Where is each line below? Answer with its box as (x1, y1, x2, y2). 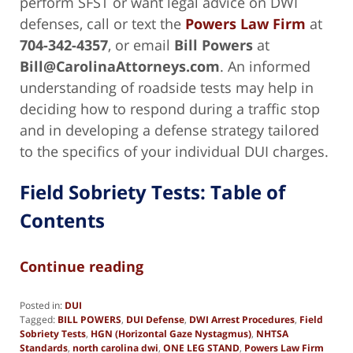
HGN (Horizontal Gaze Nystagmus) (91, 326, 251, 340)
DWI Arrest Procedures (189, 312, 295, 326)
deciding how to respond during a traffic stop (20, 98, 320, 118)
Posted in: (20, 298, 62, 312)
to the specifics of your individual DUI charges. (20, 141, 329, 161)
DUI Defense (126, 312, 184, 326)
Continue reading (20, 256, 143, 276)
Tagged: (20, 312, 55, 326)
